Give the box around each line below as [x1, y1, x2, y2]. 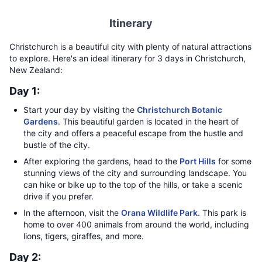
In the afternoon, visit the [23, 208, 121, 218]
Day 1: [9, 85, 40, 97]
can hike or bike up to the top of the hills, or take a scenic [23, 180, 243, 189]
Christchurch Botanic [137, 105, 222, 115]
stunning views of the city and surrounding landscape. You [23, 168, 247, 178]
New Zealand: [9, 65, 63, 75]
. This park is [198, 208, 246, 218]
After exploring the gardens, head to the [23, 156, 180, 166]
